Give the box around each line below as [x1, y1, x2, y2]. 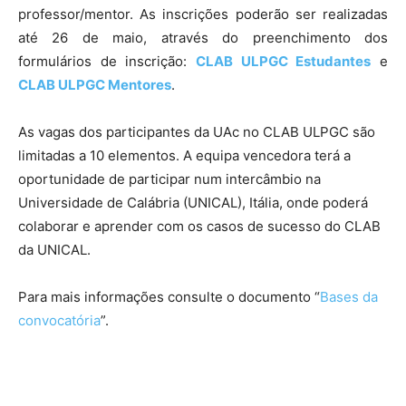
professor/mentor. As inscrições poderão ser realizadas [18, 5, 388, 23]
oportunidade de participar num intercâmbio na [18, 169, 321, 188]
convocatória [18, 311, 101, 329]
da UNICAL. [18, 240, 91, 258]
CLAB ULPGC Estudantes [196, 52, 372, 70]
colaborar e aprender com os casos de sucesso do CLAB [18, 217, 381, 235]
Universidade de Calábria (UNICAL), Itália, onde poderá [18, 193, 368, 211]
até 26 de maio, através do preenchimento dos [18, 28, 388, 46]
